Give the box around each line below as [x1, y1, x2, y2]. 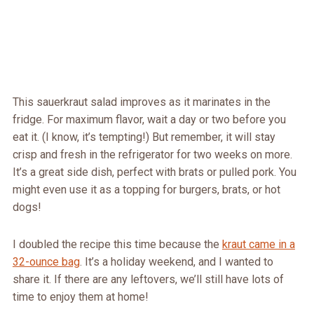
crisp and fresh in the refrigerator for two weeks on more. [12, 148, 292, 162]
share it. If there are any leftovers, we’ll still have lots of [12, 273, 284, 287]
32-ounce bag [12, 255, 80, 269]
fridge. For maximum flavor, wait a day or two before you [12, 113, 286, 127]
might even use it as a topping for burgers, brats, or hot [12, 183, 280, 197]
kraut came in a [221, 238, 295, 252]
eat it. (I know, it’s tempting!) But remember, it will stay [12, 130, 275, 144]
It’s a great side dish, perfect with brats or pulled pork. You [12, 165, 296, 179]
